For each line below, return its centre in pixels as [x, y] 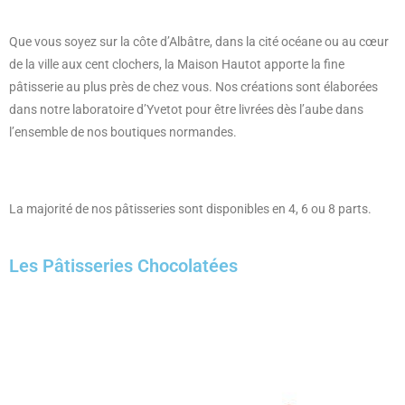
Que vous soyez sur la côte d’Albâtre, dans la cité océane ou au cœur [199, 41]
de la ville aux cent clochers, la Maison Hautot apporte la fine [177, 64]
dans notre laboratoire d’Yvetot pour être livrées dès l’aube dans [186, 109]
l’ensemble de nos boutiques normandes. [123, 132]
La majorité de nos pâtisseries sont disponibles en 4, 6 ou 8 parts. [190, 208]
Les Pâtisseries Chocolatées [123, 265]
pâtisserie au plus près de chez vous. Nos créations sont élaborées [193, 86]
